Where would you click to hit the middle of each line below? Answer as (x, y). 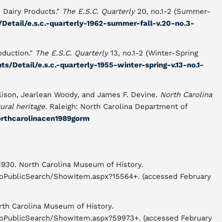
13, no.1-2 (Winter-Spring (153, 53)
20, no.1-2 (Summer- (173, 11)
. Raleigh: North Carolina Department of (116, 107)
